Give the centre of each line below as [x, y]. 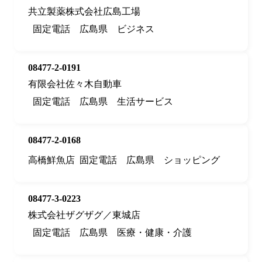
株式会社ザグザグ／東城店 [84, 215]
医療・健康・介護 [154, 233]
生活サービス [145, 102]
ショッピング [192, 160]
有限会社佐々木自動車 [75, 84]
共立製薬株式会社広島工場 [84, 12]
